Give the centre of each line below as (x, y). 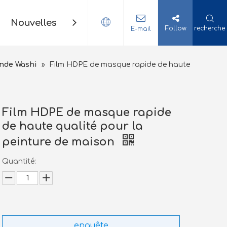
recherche (210, 28)
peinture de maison (60, 142)
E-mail (141, 29)
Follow (176, 28)
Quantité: (19, 161)
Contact (95, 23)
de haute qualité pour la (73, 126)
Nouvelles (33, 23)
